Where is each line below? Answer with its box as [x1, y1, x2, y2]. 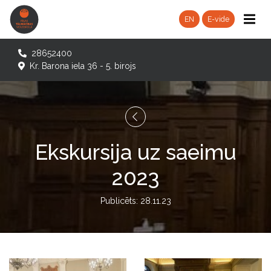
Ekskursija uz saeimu [34, 139, 237, 165]
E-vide [207, 14, 229, 24]
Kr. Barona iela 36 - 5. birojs [24, 60, 136, 71]
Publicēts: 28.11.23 [100, 195, 171, 206]
